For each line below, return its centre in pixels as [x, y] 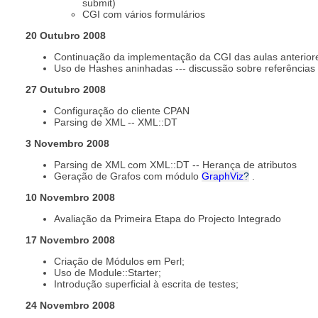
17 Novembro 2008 [70, 240]
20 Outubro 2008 [66, 35]
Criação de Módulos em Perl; [119, 261]
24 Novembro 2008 [70, 305]
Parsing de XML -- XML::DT [116, 122]
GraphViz [223, 176]
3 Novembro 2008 [67, 143]
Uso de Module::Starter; [108, 272]
